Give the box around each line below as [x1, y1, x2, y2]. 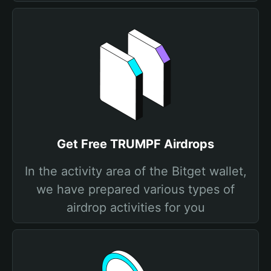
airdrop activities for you [66, 200, 205, 215]
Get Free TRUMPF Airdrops [57, 137, 214, 151]
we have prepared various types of [36, 182, 235, 197]
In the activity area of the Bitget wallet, [24, 164, 247, 178]
